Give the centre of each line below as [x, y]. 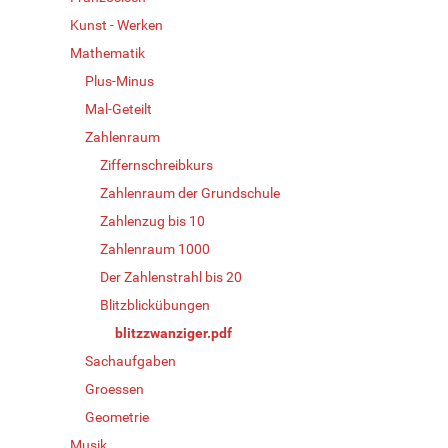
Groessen [114, 388]
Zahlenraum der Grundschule [190, 192]
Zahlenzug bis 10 [152, 220]
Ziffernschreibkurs [156, 164]
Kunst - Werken [116, 24]
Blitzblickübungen [155, 304]
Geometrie [117, 416]
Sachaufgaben [130, 360]
